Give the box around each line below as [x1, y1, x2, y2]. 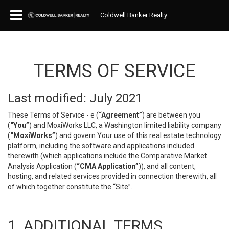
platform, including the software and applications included [8, 142, 194, 150]
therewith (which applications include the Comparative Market [8, 152, 207, 160]
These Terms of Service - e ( [8, 111, 99, 119]
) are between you [142, 111, 200, 119]
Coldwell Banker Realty [100, 11, 167, 19]
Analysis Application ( [8, 162, 77, 170]
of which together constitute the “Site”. [8, 182, 132, 191]
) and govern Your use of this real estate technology [55, 131, 221, 140]
